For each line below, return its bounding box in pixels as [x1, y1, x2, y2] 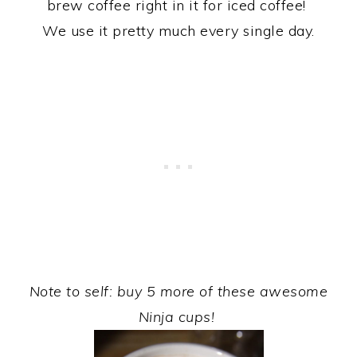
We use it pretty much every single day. [42, 22, 315, 41]
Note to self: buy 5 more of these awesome [29, 282, 328, 301]
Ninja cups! [138, 308, 219, 327]
